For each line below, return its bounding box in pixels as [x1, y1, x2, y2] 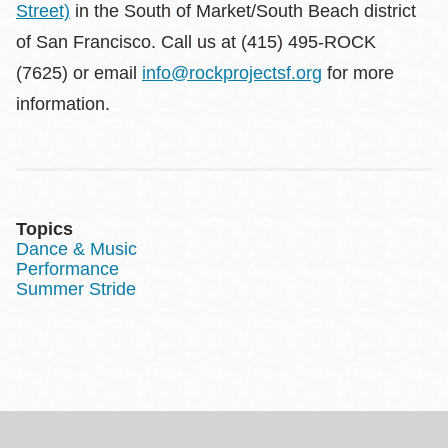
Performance [16, 258, 119, 279]
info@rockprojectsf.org [142, 62, 322, 83]
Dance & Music [16, 238, 137, 259]
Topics [16, 218, 73, 239]
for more [322, 62, 394, 83]
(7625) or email [16, 62, 142, 83]
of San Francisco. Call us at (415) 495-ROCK [16, 31, 376, 52]
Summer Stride [16, 278, 136, 299]
